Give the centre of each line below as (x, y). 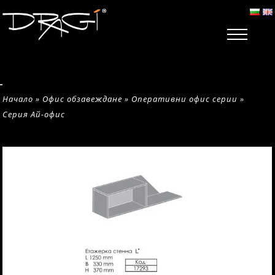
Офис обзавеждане (83, 99)
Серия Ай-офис (34, 114)
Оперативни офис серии (185, 99)
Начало (18, 99)
